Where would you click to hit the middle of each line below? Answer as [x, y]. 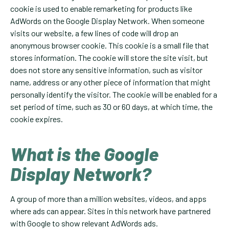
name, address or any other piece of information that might [110, 82]
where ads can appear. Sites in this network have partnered [110, 211]
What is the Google [84, 154]
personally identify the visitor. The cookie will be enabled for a [114, 95]
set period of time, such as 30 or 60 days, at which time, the [111, 107]
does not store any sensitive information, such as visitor [106, 70]
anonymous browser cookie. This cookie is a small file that [110, 45]
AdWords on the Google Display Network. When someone [107, 21]
